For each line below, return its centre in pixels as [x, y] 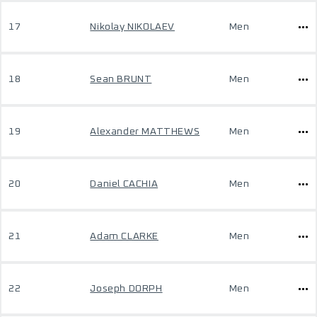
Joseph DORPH [126, 289]
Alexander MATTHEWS [145, 132]
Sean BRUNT [121, 79]
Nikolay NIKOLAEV [132, 27]
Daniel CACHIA [124, 184]
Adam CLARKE [124, 236]
